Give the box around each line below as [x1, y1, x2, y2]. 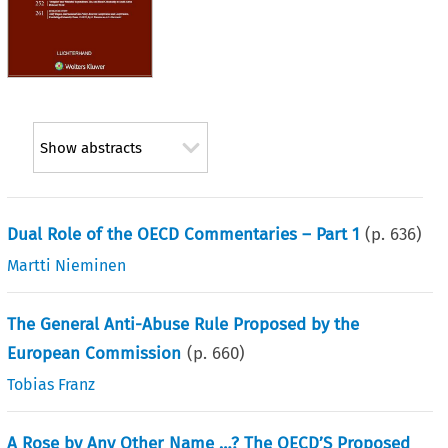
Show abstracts [39, 139, 142, 158]
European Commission [7, 342, 182, 364]
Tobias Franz [7, 374, 96, 394]
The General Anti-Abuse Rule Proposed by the [7, 313, 360, 335]
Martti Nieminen [7, 255, 127, 275]
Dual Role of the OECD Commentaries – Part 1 [7, 223, 360, 245]
